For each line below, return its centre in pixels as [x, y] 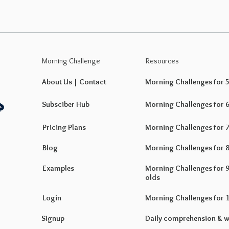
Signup [53, 218]
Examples [58, 168]
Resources [162, 61]
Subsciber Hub [66, 104]
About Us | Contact [74, 82]
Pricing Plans [64, 127]
